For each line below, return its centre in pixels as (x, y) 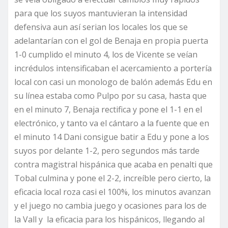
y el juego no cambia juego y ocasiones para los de (110, 206)
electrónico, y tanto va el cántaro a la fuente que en (112, 123)
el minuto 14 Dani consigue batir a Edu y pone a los (112, 137)
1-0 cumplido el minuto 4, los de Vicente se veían (106, 55)
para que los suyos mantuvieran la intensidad (101, 13)
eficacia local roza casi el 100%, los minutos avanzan (112, 192)
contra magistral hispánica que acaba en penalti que (113, 165)
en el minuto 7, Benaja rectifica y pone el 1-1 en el (108, 110)
